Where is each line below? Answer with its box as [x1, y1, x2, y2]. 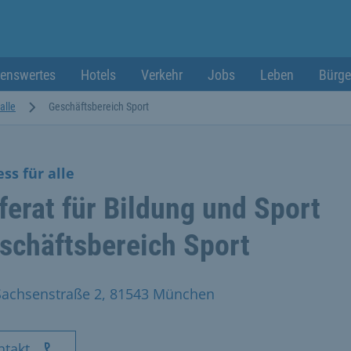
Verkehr [141, 67, 183, 83]
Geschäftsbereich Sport [49, 100, 149, 113]
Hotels [81, 67, 116, 83]
